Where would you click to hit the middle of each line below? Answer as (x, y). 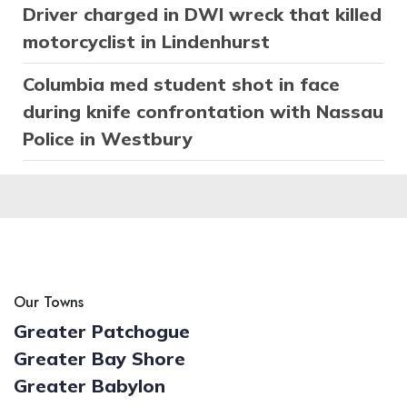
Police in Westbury (108, 139)
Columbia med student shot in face (181, 84)
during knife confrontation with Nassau (203, 112)
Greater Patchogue (102, 332)
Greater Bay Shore (99, 359)
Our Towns (49, 303)
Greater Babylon (89, 386)
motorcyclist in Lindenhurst (146, 42)
